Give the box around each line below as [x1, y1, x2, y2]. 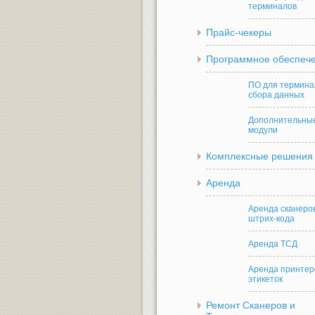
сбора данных [248, 90, 304, 100]
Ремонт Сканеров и [206, 300, 295, 311]
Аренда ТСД [248, 239, 297, 249]
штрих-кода [248, 214, 295, 224]
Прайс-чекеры [206, 27, 271, 38]
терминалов [248, 1, 297, 11]
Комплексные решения [206, 150, 313, 162]
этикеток [248, 274, 283, 284]
